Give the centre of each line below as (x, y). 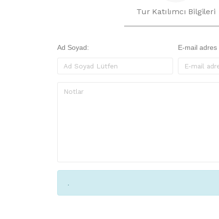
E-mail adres (197, 47)
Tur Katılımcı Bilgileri (176, 11)
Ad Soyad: (73, 47)
